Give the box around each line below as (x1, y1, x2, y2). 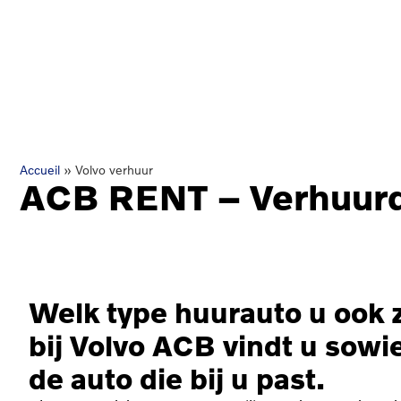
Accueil (20, 162, 60, 177)
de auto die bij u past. (29, 362, 325, 395)
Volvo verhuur (75, 162, 153, 177)
